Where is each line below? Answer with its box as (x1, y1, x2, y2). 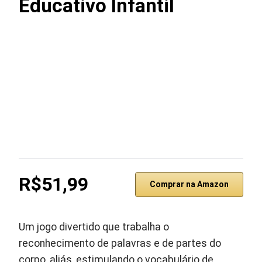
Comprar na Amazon (149, 180, 229, 189)
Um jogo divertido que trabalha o (19, 221, 170, 233)
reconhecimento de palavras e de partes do (19, 237, 222, 249)
